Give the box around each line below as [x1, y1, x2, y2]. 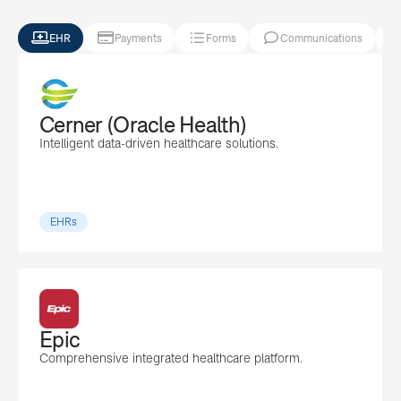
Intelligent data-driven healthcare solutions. [39, 135, 278, 151]
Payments [115, 31, 162, 45]
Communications [280, 31, 363, 45]
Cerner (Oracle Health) [39, 113, 246, 137]
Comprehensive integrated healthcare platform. [39, 350, 303, 366]
